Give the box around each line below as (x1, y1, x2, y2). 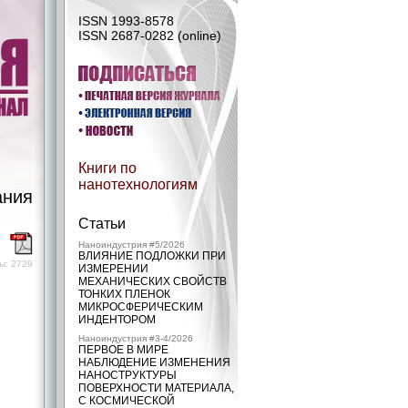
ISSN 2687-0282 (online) (78, 28, 221, 43)
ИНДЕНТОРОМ (78, 313, 156, 326)
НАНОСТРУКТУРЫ (78, 369, 177, 382)
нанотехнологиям (78, 177, 198, 192)
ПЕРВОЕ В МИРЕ (78, 343, 168, 356)
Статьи (78, 216, 126, 231)
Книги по (78, 160, 137, 176)
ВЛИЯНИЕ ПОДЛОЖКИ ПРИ (78, 250, 226, 262)
